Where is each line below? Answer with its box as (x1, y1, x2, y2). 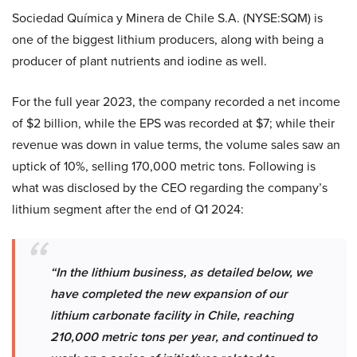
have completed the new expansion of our (50, 284, 288, 304)
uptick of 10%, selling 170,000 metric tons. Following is (12, 157, 316, 176)
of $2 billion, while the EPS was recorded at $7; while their (12, 114, 335, 133)
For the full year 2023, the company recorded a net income (12, 92, 340, 112)
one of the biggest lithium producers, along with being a (12, 30, 324, 49)
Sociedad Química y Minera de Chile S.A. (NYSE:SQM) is (12, 9, 323, 28)
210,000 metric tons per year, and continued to (50, 328, 317, 347)
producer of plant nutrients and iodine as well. (12, 52, 267, 71)
